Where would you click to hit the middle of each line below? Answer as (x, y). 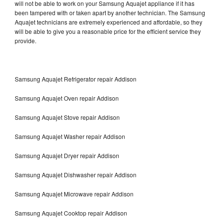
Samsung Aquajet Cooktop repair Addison (71, 213)
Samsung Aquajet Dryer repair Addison (67, 155)
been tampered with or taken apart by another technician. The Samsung (110, 12)
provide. (26, 40)
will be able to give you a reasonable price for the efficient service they (108, 31)
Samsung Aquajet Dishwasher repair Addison (76, 174)
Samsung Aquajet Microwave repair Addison (74, 193)
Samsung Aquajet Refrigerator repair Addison (76, 79)
